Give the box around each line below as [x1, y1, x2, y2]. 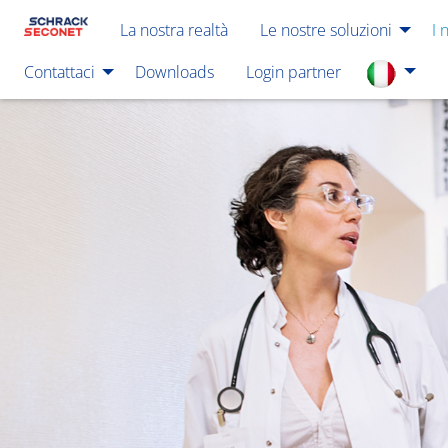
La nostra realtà [120, 19, 228, 42]
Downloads [135, 60, 214, 83]
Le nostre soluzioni [260, 19, 392, 42]
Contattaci [24, 60, 95, 83]
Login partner [246, 60, 341, 83]
